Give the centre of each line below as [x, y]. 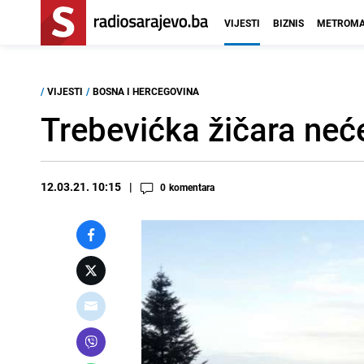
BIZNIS [288, 23]
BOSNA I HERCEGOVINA [146, 91]
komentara [192, 187]
